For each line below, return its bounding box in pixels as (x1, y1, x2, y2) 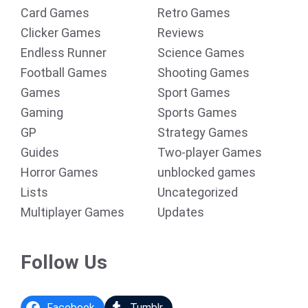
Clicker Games (21, 25, 101, 41)
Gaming (21, 105, 63, 120)
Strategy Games (157, 125, 248, 140)
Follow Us (21, 250, 107, 274)
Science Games (157, 45, 245, 60)
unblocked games (157, 165, 256, 180)
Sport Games (157, 85, 230, 100)
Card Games (21, 5, 89, 21)
